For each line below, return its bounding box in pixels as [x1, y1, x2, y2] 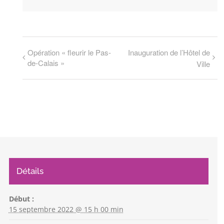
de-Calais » [27, 57, 64, 68]
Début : [8, 194, 34, 204]
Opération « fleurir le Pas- [27, 47, 111, 58]
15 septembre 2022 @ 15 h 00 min [8, 204, 123, 214]
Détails [16, 166, 43, 176]
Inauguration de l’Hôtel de [127, 47, 210, 58]
